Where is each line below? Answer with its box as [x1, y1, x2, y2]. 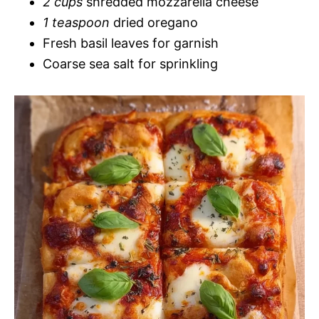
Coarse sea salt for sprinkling [43, 56, 218, 72]
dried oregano [110, 15, 198, 31]
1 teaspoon [43, 15, 110, 31]
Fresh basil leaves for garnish [43, 36, 219, 51]
